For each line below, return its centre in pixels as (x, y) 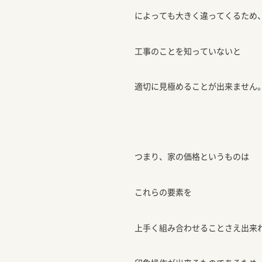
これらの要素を (163, 192)
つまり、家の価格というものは (192, 156)
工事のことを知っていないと (188, 51)
